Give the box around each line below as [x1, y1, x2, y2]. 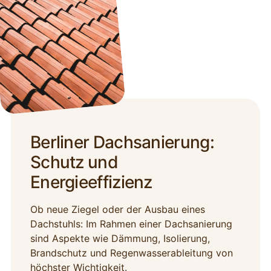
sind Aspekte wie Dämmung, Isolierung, [30, 232, 210, 245]
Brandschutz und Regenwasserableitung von [30, 247, 233, 260]
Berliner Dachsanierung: [30, 132, 214, 153]
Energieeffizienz [30, 172, 152, 193]
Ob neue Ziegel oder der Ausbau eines [30, 203, 205, 216]
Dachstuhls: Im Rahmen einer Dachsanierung [30, 218, 232, 230]
